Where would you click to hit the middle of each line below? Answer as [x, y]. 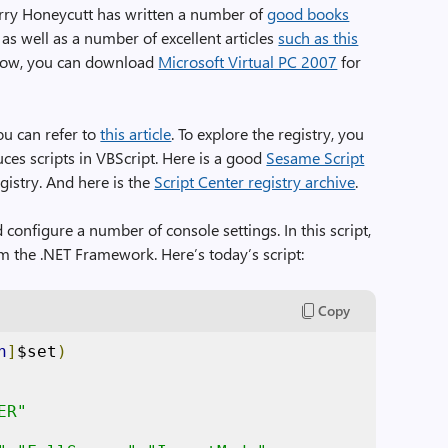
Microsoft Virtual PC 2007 [248, 61]
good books [308, 13]
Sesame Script [315, 157]
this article [136, 133]
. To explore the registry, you [268, 133]
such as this [318, 37]
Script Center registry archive [255, 181]
